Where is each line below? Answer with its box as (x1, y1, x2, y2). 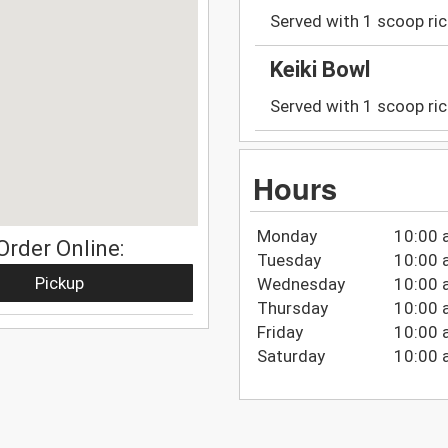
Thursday (256, 297, 328, 318)
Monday (256, 225, 317, 246)
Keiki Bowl (270, 57, 370, 83)
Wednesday (256, 273, 345, 294)
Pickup (35, 272, 85, 293)
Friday (256, 321, 303, 342)
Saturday (256, 345, 325, 366)
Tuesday (256, 249, 321, 270)
